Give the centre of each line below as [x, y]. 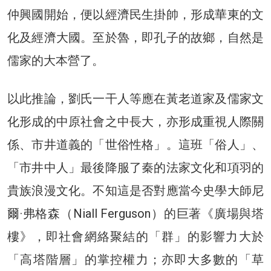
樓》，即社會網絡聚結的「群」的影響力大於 [135, 236]
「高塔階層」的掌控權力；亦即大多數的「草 [135, 259]
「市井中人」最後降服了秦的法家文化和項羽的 [135, 167]
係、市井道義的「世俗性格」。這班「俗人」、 [135, 144]
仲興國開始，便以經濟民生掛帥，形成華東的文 [135, 14]
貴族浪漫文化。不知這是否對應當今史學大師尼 [135, 190]
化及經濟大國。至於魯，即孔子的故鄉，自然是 [135, 37]
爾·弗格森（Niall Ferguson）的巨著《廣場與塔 [135, 213]
